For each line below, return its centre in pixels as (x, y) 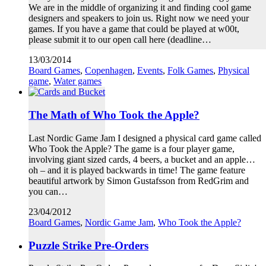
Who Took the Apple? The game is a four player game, (132, 148)
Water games (77, 81)
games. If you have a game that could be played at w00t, (134, 29)
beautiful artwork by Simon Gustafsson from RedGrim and (139, 180)
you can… (48, 191)
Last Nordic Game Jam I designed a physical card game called (145, 138)
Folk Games (190, 71)
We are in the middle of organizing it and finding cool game (140, 8)
